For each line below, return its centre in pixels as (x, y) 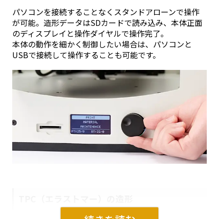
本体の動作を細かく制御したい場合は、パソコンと (102, 44)
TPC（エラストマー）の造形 (76, 198)
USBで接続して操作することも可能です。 (86, 55)
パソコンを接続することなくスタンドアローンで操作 (106, 12)
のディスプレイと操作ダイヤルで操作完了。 (90, 33)
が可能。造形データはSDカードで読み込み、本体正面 (107, 23)
